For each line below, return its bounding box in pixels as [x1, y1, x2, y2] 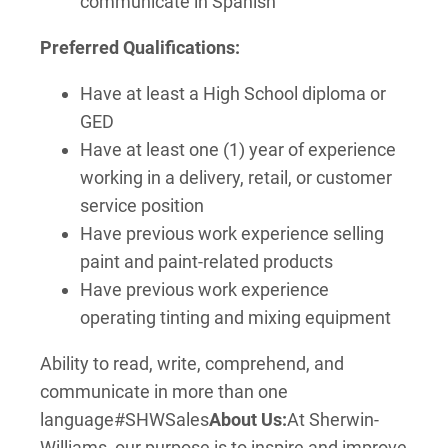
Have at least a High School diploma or [80, 83, 386, 104]
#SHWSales [114, 409, 209, 430]
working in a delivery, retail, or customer [80, 167, 392, 188]
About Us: [209, 409, 287, 430]
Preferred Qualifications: [40, 37, 240, 58]
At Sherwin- [287, 409, 379, 430]
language [40, 409, 114, 430]
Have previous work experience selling [80, 223, 384, 244]
